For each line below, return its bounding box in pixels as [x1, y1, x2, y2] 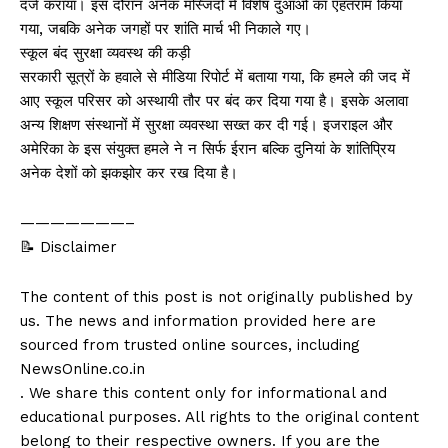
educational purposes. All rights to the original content [20, 407, 419, 426]
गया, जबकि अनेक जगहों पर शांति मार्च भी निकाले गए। [20, 19, 311, 38]
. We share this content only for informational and [20, 383, 387, 402]
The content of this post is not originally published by [20, 287, 413, 306]
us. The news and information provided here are [20, 311, 376, 330]
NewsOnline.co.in [20, 359, 145, 378]
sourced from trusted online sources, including [20, 335, 360, 354]
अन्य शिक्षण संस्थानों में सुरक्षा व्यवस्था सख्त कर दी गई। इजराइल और [20, 115, 393, 134]
